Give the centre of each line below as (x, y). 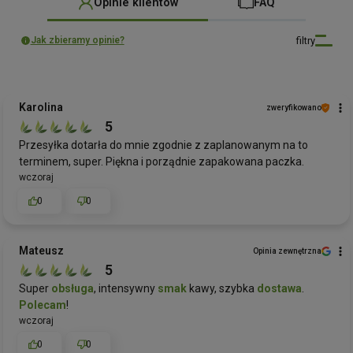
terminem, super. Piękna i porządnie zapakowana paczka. (162, 162)
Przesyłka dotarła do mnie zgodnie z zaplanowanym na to (163, 145)
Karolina (41, 108)
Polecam (43, 305)
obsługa (72, 289)
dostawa (279, 289)
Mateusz (41, 251)
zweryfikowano (294, 108)
